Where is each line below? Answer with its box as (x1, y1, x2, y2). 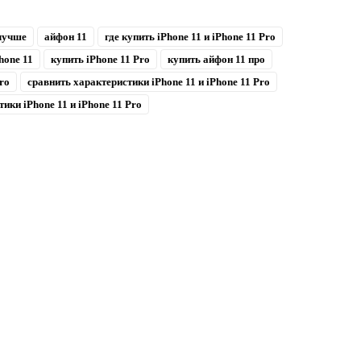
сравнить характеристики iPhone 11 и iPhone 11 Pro (27, 76, 270, 89)
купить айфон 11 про (167, 53, 265, 66)
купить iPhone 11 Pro (50, 53, 150, 66)
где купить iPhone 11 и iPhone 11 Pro (105, 31, 276, 44)
